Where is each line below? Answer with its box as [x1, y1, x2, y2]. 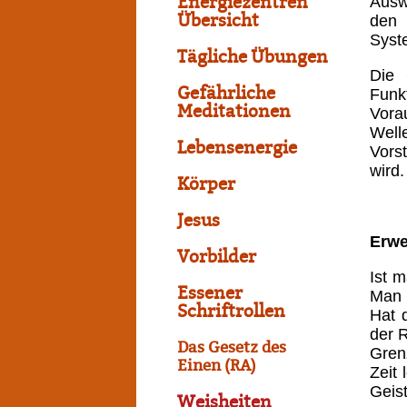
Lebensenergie [177, 138, 297, 158]
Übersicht [177, 11, 259, 31]
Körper [177, 174, 235, 194]
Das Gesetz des [177, 338, 286, 357]
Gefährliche [177, 84, 275, 104]
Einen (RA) [177, 356, 256, 375]
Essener [177, 283, 243, 303]
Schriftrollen [177, 302, 285, 322]
